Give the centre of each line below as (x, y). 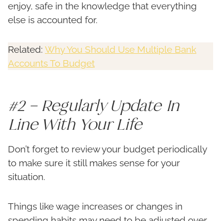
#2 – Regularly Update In (94, 105)
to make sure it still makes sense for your (94, 163)
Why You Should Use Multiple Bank (121, 50)
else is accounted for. (53, 20)
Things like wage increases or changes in (95, 206)
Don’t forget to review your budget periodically (107, 149)
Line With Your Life (75, 124)
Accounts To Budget (51, 63)
